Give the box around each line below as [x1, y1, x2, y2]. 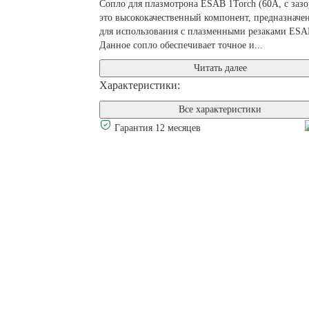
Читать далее [193, 63, 247, 73]
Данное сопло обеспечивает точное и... [99, 40, 263, 50]
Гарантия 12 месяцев [114, 123, 201, 133]
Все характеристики [179, 104, 261, 114]
